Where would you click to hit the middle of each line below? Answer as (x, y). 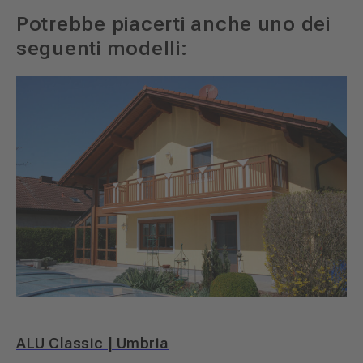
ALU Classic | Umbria (92, 343)
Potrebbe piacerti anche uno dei (173, 24)
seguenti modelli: (102, 49)
